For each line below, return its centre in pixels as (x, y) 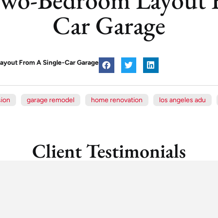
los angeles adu (182, 100)
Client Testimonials (109, 151)
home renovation (117, 100)
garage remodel (51, 100)
